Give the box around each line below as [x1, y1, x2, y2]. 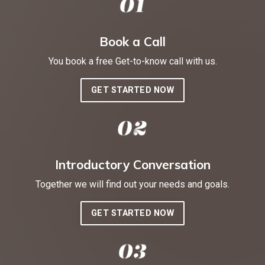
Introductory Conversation [54, 157, 211, 173]
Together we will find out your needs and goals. [35, 179, 230, 190]
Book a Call [99, 34, 166, 50]
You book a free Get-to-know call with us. [48, 56, 217, 67]
